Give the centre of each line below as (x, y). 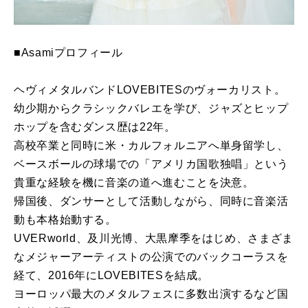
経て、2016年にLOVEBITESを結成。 (112, 276)
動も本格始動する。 (65, 220)
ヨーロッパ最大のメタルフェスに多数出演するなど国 (151, 294)
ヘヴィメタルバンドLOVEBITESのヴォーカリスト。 (150, 90)
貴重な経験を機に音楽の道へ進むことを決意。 (134, 183)
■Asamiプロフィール (75, 53)
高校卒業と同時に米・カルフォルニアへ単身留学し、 (151, 146)
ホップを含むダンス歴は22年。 (95, 127)
